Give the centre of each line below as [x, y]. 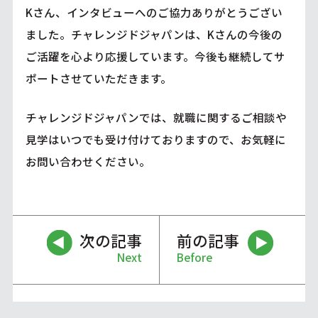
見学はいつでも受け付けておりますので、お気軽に [155, 139]
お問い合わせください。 [88, 161]
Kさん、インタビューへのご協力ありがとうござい [154, 12]
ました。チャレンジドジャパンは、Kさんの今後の [154, 34]
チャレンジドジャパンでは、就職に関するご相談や [156, 117]
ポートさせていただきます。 [98, 78]
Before [195, 257]
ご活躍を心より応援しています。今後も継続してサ [155, 56]
